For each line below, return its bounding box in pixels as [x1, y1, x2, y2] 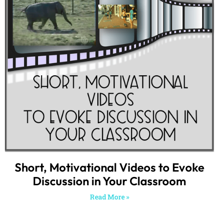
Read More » [89, 107, 130, 117]
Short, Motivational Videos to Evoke [15, 75, 204, 90]
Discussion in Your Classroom [33, 88, 186, 104]
